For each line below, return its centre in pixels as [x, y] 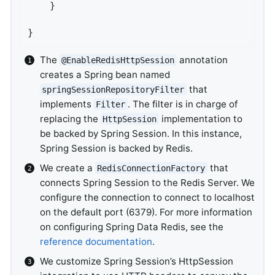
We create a [67, 168]
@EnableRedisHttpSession [118, 60]
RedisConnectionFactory [151, 168]
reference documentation [96, 241]
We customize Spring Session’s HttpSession [136, 261]
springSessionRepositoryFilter [113, 89]
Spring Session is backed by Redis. [116, 148]
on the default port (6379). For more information [146, 212]
